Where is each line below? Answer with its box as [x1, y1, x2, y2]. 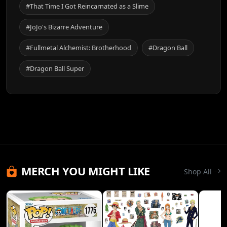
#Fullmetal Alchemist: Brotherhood [26, 43, 131, 53]
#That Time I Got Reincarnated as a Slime [26, 2, 148, 11]
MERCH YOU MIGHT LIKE [21, 164, 150, 179]
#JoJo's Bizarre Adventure [26, 22, 102, 32]
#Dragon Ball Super [26, 64, 84, 73]
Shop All [184, 166, 214, 176]
